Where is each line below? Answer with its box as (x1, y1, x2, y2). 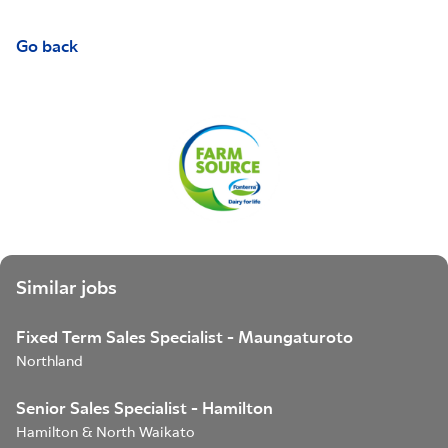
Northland (16, 355, 83, 369)
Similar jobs (16, 279, 117, 298)
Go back (16, 39, 78, 56)
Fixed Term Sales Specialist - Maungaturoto (16, 330, 353, 347)
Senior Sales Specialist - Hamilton (16, 401, 273, 418)
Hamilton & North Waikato (16, 426, 195, 440)
